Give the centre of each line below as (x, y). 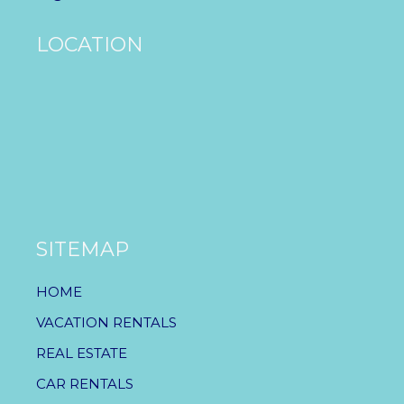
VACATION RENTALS (106, 322)
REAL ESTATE (82, 353)
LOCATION (90, 44)
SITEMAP (83, 249)
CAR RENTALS (85, 383)
